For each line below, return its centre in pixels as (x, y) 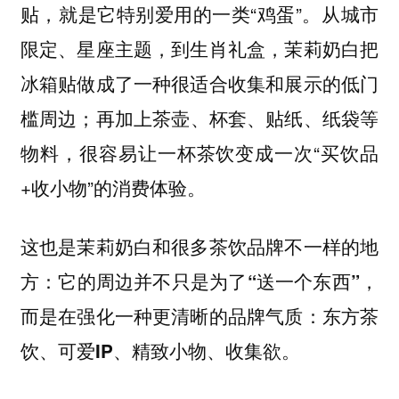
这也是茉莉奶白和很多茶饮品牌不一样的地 (199, 247)
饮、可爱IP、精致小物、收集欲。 (160, 351)
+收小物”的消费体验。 (113, 187)
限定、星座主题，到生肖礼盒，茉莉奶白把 (199, 48)
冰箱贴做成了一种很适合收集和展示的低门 (199, 82)
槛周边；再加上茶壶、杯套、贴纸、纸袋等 (199, 117)
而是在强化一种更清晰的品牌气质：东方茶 (199, 316)
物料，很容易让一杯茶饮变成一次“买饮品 (199, 152)
